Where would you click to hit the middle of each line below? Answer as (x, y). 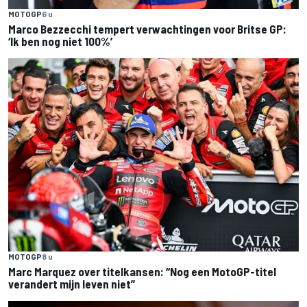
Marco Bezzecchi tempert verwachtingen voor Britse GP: (147, 28)
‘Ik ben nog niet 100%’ (60, 41)
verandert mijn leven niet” (72, 284)
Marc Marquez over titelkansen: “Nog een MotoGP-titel (142, 271)
